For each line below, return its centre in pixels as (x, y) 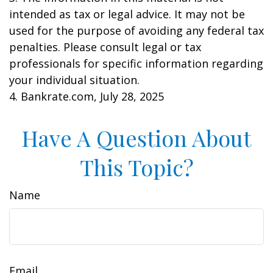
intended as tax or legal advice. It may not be (127, 14)
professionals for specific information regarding (136, 63)
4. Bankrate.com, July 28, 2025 (87, 96)
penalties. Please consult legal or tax (105, 47)
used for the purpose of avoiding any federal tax (136, 30)
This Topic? (136, 167)
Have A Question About (136, 138)
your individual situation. (74, 80)
